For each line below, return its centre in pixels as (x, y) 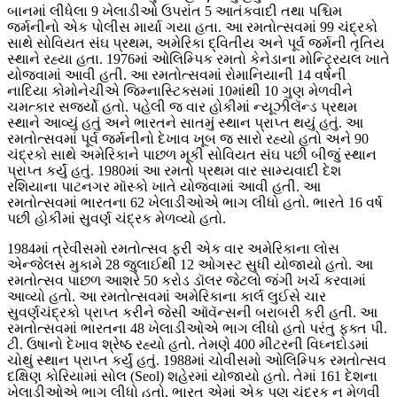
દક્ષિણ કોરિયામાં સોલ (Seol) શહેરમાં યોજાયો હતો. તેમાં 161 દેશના (192, 377)
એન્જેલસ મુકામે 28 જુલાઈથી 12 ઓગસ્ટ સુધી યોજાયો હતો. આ (190, 265)
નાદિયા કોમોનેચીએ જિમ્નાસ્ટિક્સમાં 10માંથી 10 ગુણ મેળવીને (180, 91)
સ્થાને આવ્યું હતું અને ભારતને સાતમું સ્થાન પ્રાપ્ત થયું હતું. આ (185, 123)
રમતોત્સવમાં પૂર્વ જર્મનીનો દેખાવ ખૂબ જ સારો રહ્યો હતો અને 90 (188, 139)
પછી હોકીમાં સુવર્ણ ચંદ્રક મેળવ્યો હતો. (117, 219)
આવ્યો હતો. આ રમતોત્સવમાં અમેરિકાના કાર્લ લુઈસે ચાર (167, 297)
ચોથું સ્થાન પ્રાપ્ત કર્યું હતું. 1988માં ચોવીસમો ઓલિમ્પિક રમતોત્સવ (197, 361)
